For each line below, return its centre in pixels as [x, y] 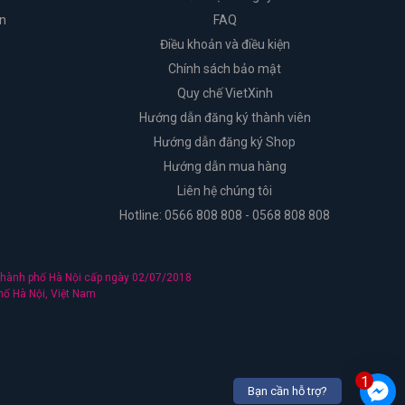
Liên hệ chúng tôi [225, 191]
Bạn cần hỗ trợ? [287, 391]
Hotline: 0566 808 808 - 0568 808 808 [225, 216]
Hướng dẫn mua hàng [225, 167]
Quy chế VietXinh [225, 94]
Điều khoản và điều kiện [225, 45]
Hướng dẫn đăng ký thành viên [225, 118]
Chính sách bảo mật [225, 69]
